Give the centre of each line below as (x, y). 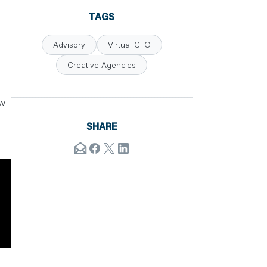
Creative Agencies (102, 65)
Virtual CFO (129, 44)
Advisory (69, 44)
